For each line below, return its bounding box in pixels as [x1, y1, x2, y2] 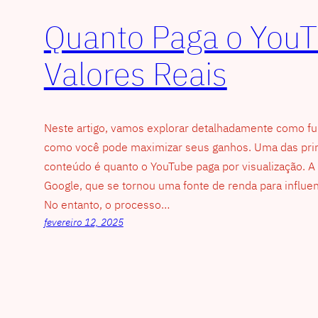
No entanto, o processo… [43, 197, 170, 212]
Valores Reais [43, 53, 227, 94]
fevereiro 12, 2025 [43, 215, 124, 229]
